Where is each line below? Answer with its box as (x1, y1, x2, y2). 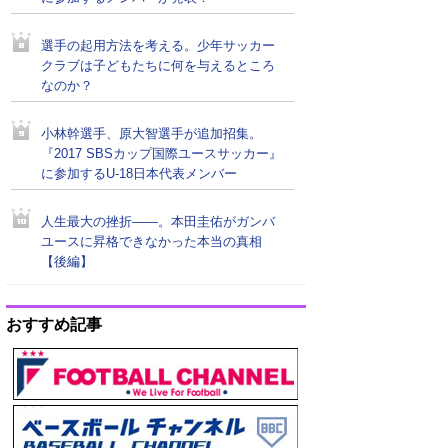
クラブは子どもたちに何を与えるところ (41, 59, 275, 73)
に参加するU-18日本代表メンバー (41, 167, 237, 181)
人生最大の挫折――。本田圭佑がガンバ (41, 215, 275, 229)
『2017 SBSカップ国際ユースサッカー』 (41, 147, 282, 161)
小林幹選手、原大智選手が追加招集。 (41, 127, 262, 141)
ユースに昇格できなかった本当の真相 (41, 235, 262, 249)
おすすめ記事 (6, 316, 102, 333)
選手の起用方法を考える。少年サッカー (41, 39, 275, 53)
